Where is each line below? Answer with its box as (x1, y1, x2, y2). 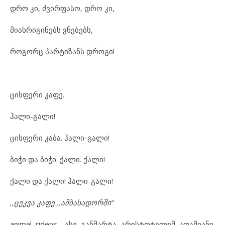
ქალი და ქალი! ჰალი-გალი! (10, 175, 113, 186)
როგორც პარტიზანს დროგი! (10, 46, 115, 56)
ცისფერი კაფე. (10, 89, 64, 99)
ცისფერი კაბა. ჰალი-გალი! (10, 132, 109, 143)
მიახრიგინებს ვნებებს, (10, 24, 93, 35)
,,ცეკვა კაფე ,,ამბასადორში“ (10, 197, 114, 207)
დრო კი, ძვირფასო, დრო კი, (10, 3, 115, 13)
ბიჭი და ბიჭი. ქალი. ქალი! (10, 154, 105, 164)
